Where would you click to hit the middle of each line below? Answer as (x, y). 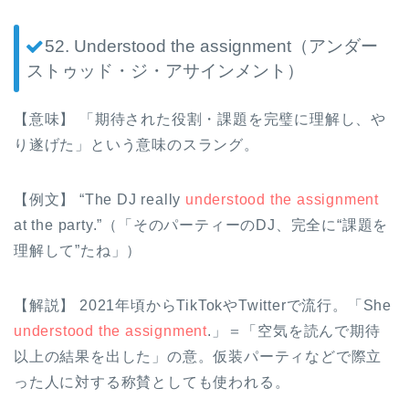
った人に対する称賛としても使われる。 (152, 383)
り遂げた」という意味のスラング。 (136, 145)
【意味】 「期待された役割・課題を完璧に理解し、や (200, 120)
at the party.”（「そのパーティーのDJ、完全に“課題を (201, 225)
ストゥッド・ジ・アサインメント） (165, 71)
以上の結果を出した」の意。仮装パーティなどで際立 (198, 357)
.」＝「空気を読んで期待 (294, 331)
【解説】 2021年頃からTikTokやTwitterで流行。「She (203, 306)
